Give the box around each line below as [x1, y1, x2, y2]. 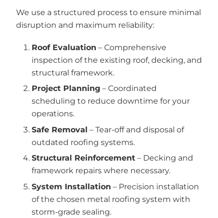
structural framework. [32, 68, 114, 77]
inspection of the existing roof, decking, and [32, 55, 202, 65]
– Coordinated [100, 84, 157, 93]
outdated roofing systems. [32, 137, 135, 147]
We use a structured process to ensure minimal [16, 8, 201, 17]
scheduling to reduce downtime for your [32, 96, 190, 106]
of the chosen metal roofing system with [32, 194, 190, 204]
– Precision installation [111, 182, 199, 191]
